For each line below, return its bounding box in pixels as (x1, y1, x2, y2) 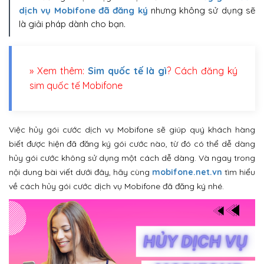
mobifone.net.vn (152, 167, 222, 177)
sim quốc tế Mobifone (29, 80, 123, 91)
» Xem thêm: (29, 65, 88, 77)
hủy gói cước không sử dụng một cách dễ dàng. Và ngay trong (9, 153, 255, 163)
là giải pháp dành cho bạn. (19, 18, 126, 29)
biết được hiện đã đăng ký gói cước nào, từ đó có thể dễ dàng (9, 138, 255, 149)
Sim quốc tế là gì (87, 65, 167, 77)
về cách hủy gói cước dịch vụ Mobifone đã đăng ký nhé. (9, 181, 224, 192)
